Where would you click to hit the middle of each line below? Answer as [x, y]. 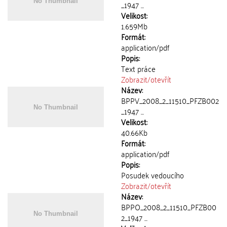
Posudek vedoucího [153, 175]
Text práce [138, 68]
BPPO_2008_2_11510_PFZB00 [169, 207]
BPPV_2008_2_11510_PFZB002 [170, 100]
